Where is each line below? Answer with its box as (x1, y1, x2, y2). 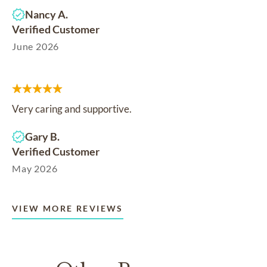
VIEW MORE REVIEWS (12, 203, 123, 213)
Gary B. (25, 129, 60, 143)
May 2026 (12, 162, 58, 174)
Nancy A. (25, 7, 68, 21)
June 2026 (12, 40, 60, 52)
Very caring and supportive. (12, 102, 132, 115)
